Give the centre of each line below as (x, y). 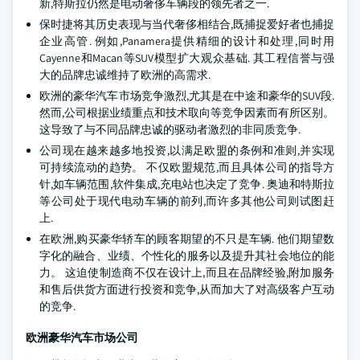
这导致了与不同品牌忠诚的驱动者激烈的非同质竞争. (170, 129)
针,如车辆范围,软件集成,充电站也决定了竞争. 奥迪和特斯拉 (187, 184)
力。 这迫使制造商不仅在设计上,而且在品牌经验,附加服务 (187, 272)
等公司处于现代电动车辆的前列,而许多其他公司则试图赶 (187, 201)
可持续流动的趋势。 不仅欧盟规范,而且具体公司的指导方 (187, 167)
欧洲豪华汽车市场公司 (82, 337)
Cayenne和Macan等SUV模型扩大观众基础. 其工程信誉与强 (187, 58)
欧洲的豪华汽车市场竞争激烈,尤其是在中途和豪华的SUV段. (187, 96)
